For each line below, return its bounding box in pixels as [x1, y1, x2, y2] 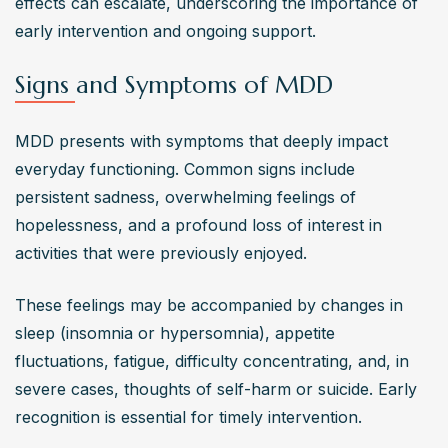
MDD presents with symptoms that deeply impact [15, 131, 388, 152]
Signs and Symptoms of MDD [15, 70, 333, 101]
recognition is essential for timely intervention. [15, 407, 362, 428]
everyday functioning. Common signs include [15, 159, 355, 180]
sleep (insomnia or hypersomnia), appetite [15, 323, 335, 344]
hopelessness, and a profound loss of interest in [15, 215, 382, 236]
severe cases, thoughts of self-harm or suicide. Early [15, 379, 417, 400]
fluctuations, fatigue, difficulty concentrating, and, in [15, 351, 409, 372]
